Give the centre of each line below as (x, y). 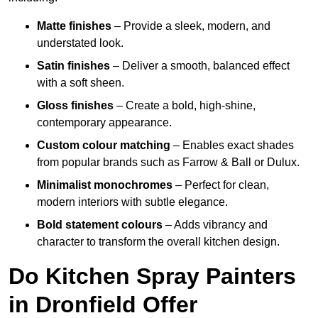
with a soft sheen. (81, 83)
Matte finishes (74, 26)
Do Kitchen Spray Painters (152, 276)
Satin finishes (73, 66)
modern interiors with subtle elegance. (132, 202)
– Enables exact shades (232, 146)
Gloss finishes (75, 106)
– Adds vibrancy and (215, 225)
